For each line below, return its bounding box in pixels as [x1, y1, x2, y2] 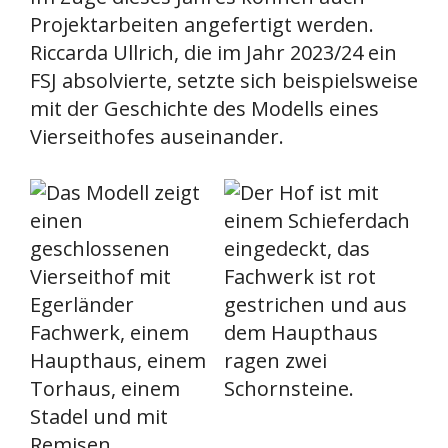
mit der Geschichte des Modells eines [30, 94, 379, 122]
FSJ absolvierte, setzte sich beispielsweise [30, 66, 418, 94]
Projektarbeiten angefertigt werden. [30, 10, 374, 38]
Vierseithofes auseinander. [30, 122, 284, 150]
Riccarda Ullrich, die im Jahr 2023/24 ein [30, 38, 397, 66]
